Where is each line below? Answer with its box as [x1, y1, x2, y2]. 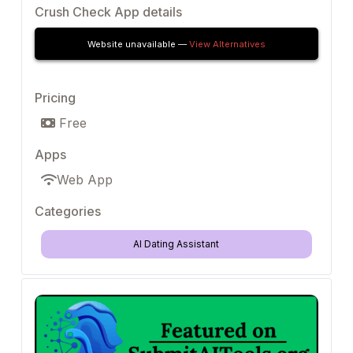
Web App [57, 172, 113, 188]
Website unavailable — [87, 39, 189, 50]
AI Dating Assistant [133, 238, 220, 251]
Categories [35, 203, 101, 220]
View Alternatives [188, 39, 266, 50]
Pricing [35, 90, 76, 106]
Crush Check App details [35, 4, 182, 20]
